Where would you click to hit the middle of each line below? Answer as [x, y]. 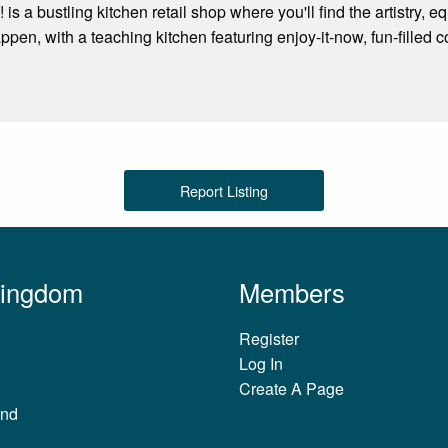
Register [269, 338]
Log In [261, 363]
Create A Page [291, 388]
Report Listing [224, 190]
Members [292, 291]
